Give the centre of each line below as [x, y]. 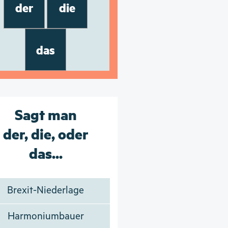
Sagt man [46, 114]
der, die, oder [46, 133]
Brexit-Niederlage [46, 190]
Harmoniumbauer [46, 216]
